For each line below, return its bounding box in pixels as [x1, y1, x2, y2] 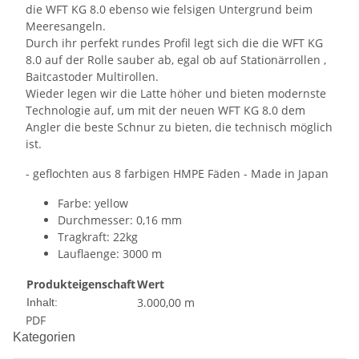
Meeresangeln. [26, 18, 106, 34]
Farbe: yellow [58, 196, 128, 211]
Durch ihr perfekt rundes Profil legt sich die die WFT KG [26, 35, 323, 50]
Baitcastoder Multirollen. [26, 69, 159, 84]
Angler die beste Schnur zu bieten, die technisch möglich [26, 119, 333, 135]
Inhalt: [26, 296, 58, 309]
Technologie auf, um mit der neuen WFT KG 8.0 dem [26, 103, 305, 118]
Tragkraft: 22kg [58, 229, 138, 244]
